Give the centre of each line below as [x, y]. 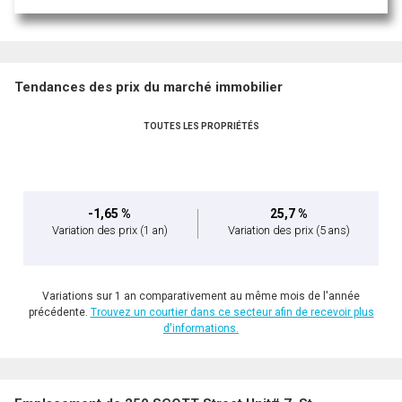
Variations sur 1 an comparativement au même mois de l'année [201, 297]
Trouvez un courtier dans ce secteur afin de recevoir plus [232, 313]
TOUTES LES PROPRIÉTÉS [201, 127]
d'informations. [201, 329]
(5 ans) [333, 231]
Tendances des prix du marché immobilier [149, 87]
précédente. [59, 313]
